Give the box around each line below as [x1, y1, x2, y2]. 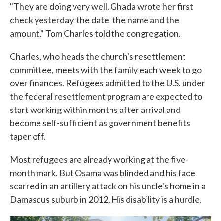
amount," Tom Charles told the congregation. [10, 28, 181, 38]
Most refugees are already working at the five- [10, 154, 188, 165]
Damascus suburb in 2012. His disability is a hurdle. [10, 194, 202, 205]
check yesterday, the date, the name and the [10, 14, 179, 25]
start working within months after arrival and [10, 104, 181, 115]
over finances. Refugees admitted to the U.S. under [10, 77, 205, 88]
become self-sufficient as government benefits [10, 117, 190, 128]
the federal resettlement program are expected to [10, 91, 202, 102]
